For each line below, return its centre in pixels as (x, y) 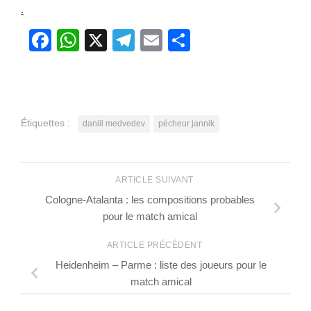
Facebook (101, 41)
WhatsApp (131, 41)
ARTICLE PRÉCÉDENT (155, 245)
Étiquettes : (45, 123)
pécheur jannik (186, 124)
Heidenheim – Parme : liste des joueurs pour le (161, 264)
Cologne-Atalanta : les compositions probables (150, 200)
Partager (233, 41)
